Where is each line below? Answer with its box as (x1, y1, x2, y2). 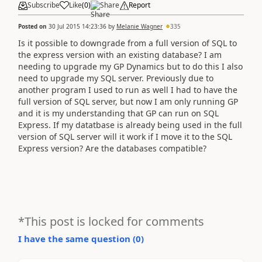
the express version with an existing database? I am (18, 49, 222, 60)
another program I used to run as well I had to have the (18, 84, 237, 95)
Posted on (18, 22, 49, 30)
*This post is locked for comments (18, 213, 204, 229)
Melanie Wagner (116, 22, 163, 30)
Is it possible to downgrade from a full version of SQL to (18, 37, 237, 49)
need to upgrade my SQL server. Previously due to (18, 72, 213, 84)
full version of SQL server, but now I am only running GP (18, 95, 238, 107)
